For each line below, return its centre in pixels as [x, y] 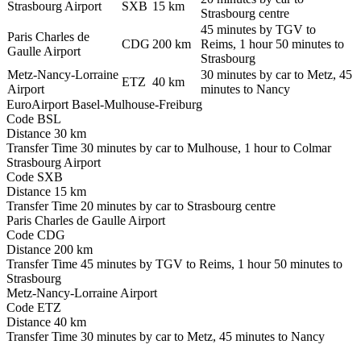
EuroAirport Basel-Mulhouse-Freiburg [104, 104]
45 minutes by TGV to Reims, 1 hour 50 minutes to [212, 263]
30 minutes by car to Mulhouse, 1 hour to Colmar [206, 147]
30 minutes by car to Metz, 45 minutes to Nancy [203, 336]
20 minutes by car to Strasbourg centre [178, 205]
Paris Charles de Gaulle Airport [86, 220]
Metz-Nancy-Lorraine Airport [82, 293]
